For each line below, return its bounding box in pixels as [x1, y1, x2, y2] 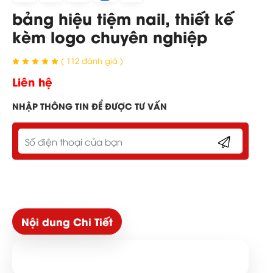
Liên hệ [12, 73, 52, 90]
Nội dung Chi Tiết [21, 214, 113, 229]
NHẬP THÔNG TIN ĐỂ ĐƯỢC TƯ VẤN [12, 99, 167, 112]
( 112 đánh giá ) [61, 55, 123, 66]
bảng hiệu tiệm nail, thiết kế [12, 7, 233, 29]
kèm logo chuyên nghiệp [12, 25, 207, 48]
